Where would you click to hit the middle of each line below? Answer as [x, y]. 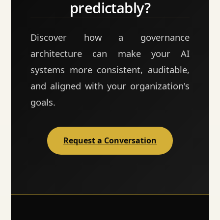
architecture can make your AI [110, 53]
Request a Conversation [110, 140]
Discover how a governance [110, 37]
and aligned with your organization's [110, 85]
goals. [43, 102]
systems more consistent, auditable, [110, 69]
